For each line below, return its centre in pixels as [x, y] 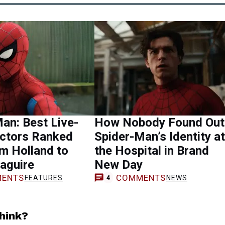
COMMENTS [141, 178]
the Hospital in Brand [152, 150]
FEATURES [44, 178]
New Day [119, 164]
